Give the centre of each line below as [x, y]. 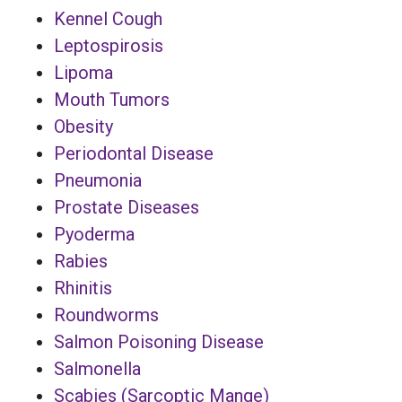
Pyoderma [94, 234]
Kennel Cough [108, 18]
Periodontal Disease [134, 153]
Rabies [81, 261]
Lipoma [83, 72]
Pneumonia [98, 180]
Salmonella [97, 368]
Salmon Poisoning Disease [159, 341]
